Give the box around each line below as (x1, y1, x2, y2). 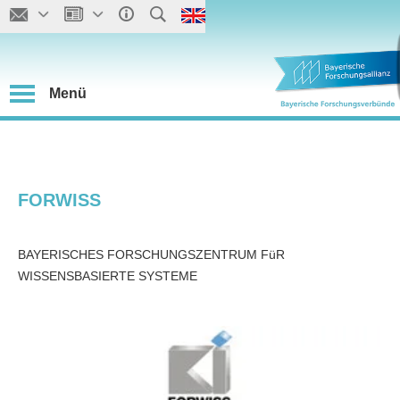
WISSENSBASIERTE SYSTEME (18, 269, 197, 283)
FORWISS (18, 190, 101, 210)
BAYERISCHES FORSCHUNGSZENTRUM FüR (18, 247, 285, 262)
